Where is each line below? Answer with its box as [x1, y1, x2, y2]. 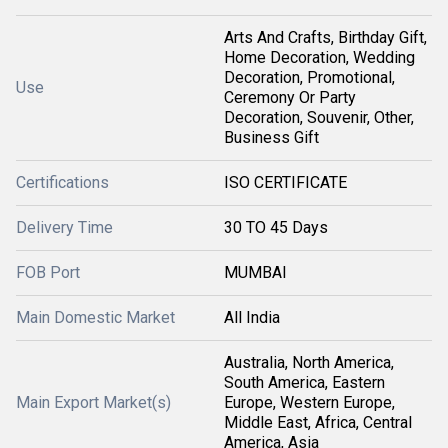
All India [224, 308, 280, 327]
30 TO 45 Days [224, 218, 328, 237]
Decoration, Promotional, [224, 68, 395, 87]
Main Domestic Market [16, 308, 175, 327]
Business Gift [224, 128, 319, 147]
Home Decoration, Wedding [224, 48, 415, 67]
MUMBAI [224, 263, 287, 282]
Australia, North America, [224, 353, 394, 372]
